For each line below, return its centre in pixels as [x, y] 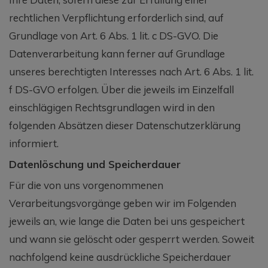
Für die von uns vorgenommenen [86, 185]
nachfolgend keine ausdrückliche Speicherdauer [120, 257]
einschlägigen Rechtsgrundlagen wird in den [112, 107]
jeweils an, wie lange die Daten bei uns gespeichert [127, 221]
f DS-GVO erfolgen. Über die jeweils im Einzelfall [121, 89]
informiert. [34, 143]
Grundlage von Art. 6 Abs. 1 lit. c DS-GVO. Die [114, 35]
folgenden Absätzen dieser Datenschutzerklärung [125, 125]
